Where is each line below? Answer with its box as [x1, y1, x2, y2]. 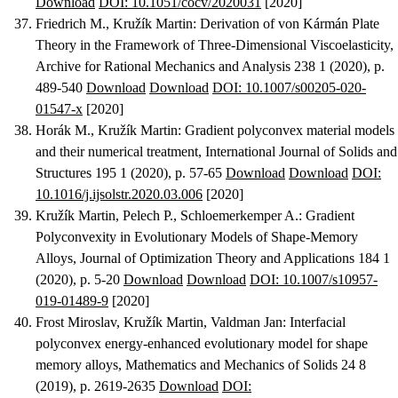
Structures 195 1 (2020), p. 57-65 [36, 165, 226, 181]
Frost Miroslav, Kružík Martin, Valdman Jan [36, 314, 283, 330]
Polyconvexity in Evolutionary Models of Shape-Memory [36, 229, 358, 245]
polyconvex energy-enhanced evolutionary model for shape [36, 336, 368, 352]
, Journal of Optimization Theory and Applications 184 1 [73, 251, 390, 267]
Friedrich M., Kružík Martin [36, 16, 193, 32]
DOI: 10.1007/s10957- [250, 272, 378, 288]
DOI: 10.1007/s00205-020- [212, 80, 366, 96]
